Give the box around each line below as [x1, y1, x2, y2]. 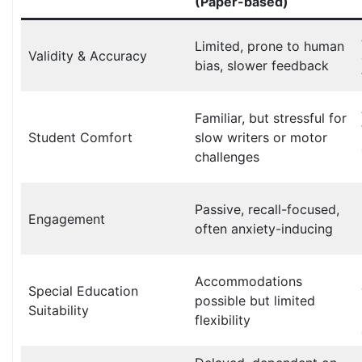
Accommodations [195, 273, 302, 290]
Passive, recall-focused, [195, 201, 339, 218]
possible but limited [195, 293, 315, 309]
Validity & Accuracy [28, 48, 147, 65]
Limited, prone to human [195, 38, 344, 55]
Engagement [28, 211, 105, 228]
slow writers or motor [195, 129, 327, 146]
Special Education [28, 283, 138, 300]
